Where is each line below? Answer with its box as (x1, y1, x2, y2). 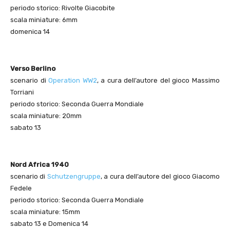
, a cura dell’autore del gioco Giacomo (100, 172, 220, 181)
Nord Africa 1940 (10, 161, 69, 169)
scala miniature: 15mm (10, 208, 80, 216)
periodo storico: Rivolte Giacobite (10, 4, 115, 12)
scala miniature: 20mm (10, 112, 82, 120)
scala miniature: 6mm (10, 16, 78, 24)
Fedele (10, 184, 32, 193)
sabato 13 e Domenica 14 (10, 220, 88, 228)
